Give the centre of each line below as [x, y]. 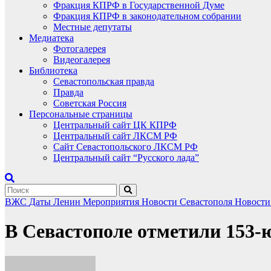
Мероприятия [112, 202]
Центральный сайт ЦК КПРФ [115, 125]
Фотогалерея [80, 49]
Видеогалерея [82, 60]
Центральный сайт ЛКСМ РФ [115, 136]
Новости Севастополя [188, 202]
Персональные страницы [81, 114]
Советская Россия [90, 103]
